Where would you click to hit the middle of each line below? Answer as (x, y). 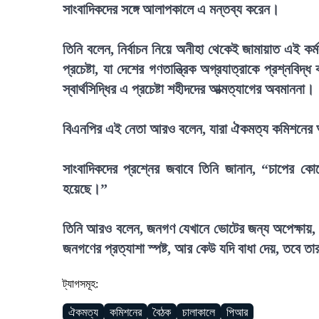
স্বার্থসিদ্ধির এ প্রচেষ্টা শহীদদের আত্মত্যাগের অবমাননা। (188, 89)
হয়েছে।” (85, 189)
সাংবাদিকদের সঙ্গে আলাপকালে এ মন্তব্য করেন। (171, 9)
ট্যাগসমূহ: (80, 284)
